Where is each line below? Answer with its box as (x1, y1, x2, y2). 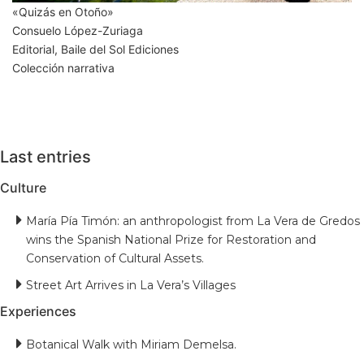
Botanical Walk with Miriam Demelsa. (26, 336, 236, 352)
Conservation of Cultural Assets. (26, 250, 204, 266)
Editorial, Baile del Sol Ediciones (12, 41, 179, 56)
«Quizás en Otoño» (12, 4, 114, 19)
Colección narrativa (12, 60, 115, 75)
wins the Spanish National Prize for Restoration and (26, 232, 316, 247)
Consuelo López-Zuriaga (12, 23, 143, 37)
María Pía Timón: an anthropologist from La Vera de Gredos (26, 213, 360, 228)
